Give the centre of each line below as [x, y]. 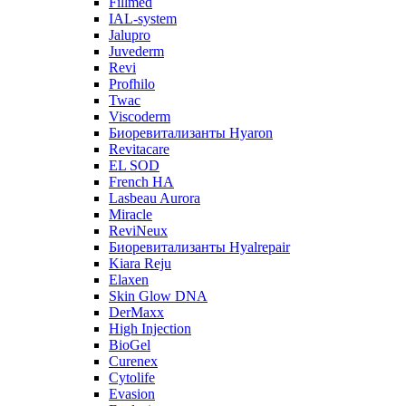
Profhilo [132, 84]
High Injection [150, 329]
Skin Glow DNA [158, 296]
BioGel [130, 345]
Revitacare [139, 149]
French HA [141, 182]
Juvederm [136, 51]
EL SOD [134, 165]
